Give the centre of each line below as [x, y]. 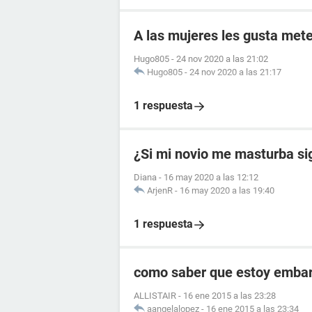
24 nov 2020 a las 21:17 [235, 72]
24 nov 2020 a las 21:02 [222, 59]
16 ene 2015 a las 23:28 [229, 296]
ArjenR [160, 191]
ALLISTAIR [155, 296]
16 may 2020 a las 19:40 [227, 191]
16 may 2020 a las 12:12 [211, 178]
